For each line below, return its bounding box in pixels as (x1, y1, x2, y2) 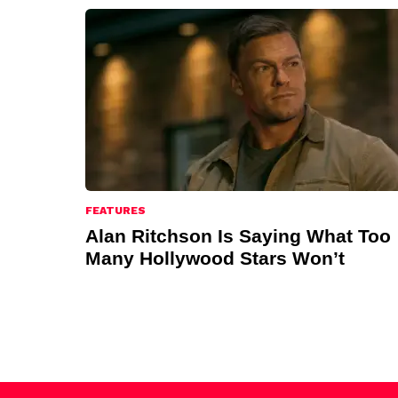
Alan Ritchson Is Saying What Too (85, 226, 391, 247)
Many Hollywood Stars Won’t (85, 248, 345, 269)
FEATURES (85, 204, 146, 218)
